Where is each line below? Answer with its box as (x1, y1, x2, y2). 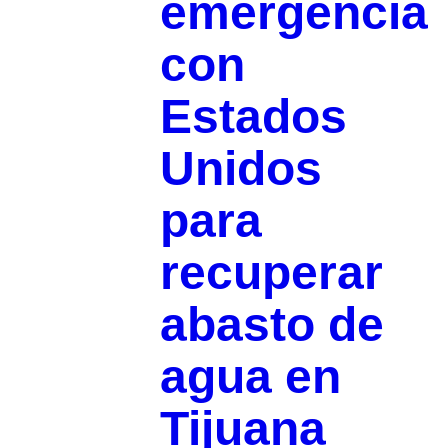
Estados (159, 90, 347, 143)
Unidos (159, 142, 322, 195)
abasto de (159, 298, 384, 351)
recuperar (159, 246, 383, 299)
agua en (159, 350, 341, 403)
